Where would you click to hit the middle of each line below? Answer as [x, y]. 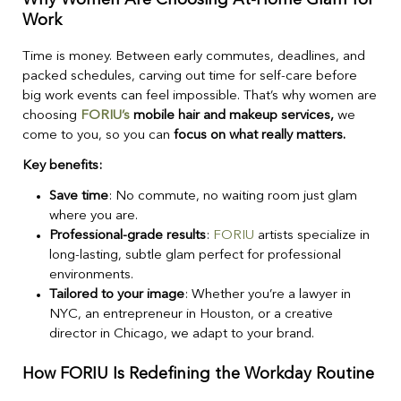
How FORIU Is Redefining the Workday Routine [198, 375]
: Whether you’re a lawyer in [268, 294]
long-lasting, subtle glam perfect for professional [195, 255]
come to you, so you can [98, 135]
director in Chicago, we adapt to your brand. [182, 334]
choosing [51, 115]
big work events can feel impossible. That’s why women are [200, 96]
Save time [79, 196]
